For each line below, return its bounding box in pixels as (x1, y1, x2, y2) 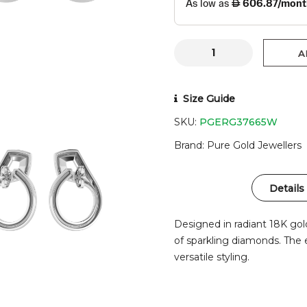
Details (269, 182, 304, 195)
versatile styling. (174, 250, 249, 263)
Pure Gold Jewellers (207, 138, 302, 151)
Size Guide (183, 92, 235, 105)
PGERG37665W (199, 115, 278, 128)
